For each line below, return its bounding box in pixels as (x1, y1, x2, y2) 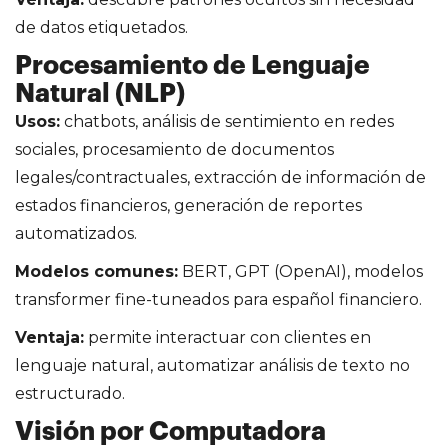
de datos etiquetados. (15, 17, 188, 37)
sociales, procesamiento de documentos (15, 139, 334, 159)
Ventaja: (15, 327, 84, 347)
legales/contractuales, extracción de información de (15, 167, 426, 187)
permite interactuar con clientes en (84, 327, 371, 347)
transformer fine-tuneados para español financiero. (15, 289, 422, 309)
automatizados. (15, 223, 137, 243)
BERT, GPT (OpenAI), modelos (178, 261, 423, 281)
